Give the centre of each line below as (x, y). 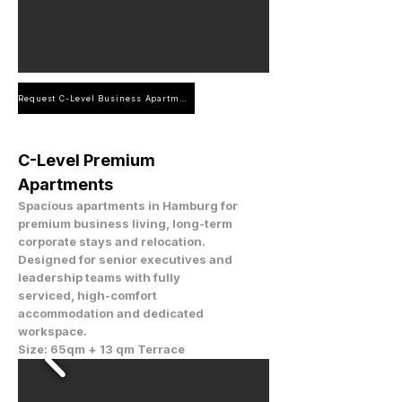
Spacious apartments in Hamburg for (128, 205)
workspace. (52, 331)
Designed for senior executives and (125, 259)
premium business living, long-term (125, 223)
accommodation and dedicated (111, 313)
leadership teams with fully (99, 277)
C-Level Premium (87, 160)
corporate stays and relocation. (112, 241)
